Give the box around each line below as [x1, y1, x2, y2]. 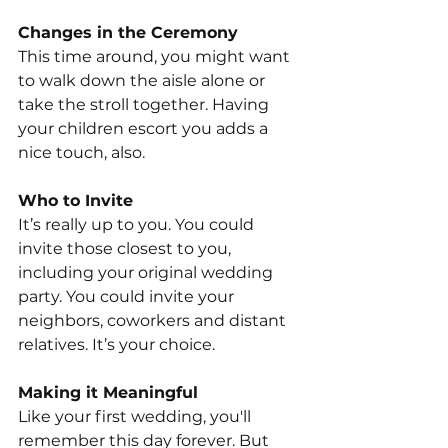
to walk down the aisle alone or [18, 71, 269, 91]
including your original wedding [18, 263, 277, 283]
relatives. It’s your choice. [18, 335, 215, 355]
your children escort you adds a [18, 119, 272, 139]
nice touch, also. [18, 143, 145, 163]
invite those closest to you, [18, 239, 235, 259]
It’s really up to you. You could [18, 215, 258, 235]
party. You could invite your [18, 287, 238, 307]
